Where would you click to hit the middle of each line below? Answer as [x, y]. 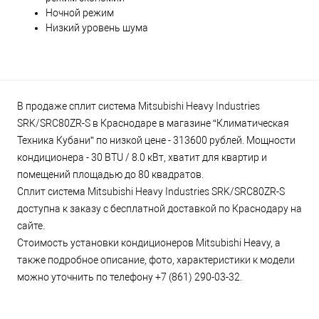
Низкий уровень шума [97, 28]
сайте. [31, 226]
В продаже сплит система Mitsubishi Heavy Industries [138, 106]
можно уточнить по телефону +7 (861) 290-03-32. [130, 277]
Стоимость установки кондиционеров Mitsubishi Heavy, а [149, 243]
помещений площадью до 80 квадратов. [110, 175]
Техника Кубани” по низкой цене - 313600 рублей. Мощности [156, 141]
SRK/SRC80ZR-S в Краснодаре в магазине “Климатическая [153, 124]
